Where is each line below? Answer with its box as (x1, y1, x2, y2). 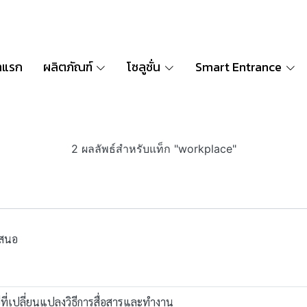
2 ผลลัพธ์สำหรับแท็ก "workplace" (71, 142, 236, 156)
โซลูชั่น (127, 58, 161, 76)
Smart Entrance (195, 58, 282, 76)
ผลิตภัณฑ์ (42, 58, 93, 76)
